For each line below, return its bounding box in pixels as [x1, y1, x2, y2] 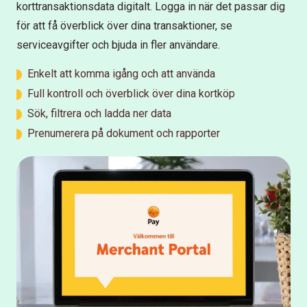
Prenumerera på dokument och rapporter [27, 126, 220, 140]
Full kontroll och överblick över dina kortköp [27, 86, 235, 100]
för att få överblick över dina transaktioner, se [16, 19, 232, 32]
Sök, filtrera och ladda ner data [27, 106, 171, 120]
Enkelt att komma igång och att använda [27, 66, 215, 80]
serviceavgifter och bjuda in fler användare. [16, 38, 225, 51]
